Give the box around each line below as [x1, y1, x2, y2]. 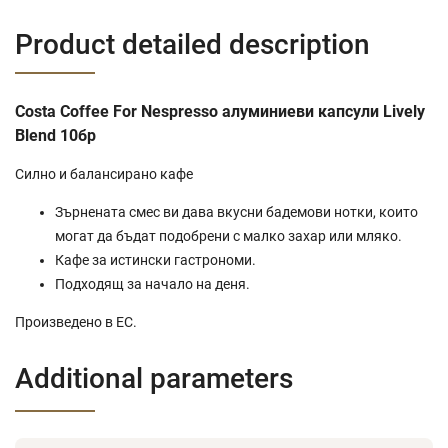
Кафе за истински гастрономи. [55, 251, 256, 268]
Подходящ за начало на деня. [55, 275, 250, 292]
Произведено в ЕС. [15, 313, 137, 330]
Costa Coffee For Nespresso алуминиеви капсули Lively [15, 101, 425, 121]
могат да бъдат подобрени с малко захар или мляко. [55, 227, 402, 244]
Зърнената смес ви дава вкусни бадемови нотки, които [55, 203, 418, 220]
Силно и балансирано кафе [15, 165, 193, 182]
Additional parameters [15, 361, 293, 395]
